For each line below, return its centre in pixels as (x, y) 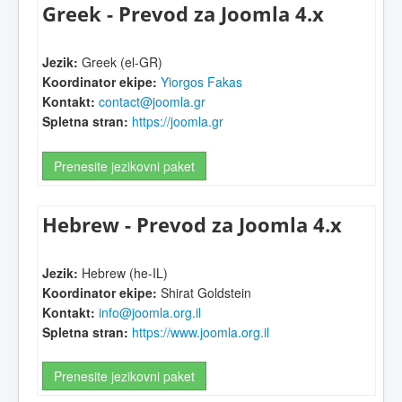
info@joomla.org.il (150, 313)
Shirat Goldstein (204, 293)
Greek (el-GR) (120, 62)
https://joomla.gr (178, 122)
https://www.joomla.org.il (201, 332)
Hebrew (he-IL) (123, 273)
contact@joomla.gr (152, 102)
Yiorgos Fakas (201, 82)
